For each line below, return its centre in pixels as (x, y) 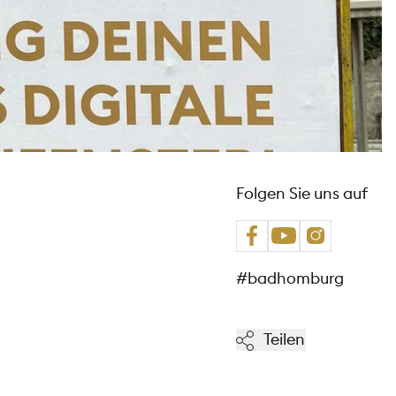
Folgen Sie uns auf (302, 193)
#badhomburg (290, 278)
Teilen (283, 339)
